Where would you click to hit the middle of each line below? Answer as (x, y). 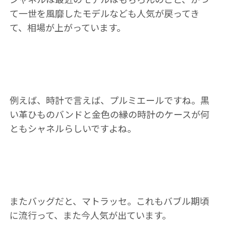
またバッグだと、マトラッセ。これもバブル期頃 (109, 201)
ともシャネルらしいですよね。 (73, 128)
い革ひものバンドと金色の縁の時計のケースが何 (109, 114)
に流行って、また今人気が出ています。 (90, 215)
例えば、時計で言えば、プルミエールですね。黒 (109, 100)
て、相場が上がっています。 (67, 27)
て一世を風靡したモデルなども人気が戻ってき (104, 13)
